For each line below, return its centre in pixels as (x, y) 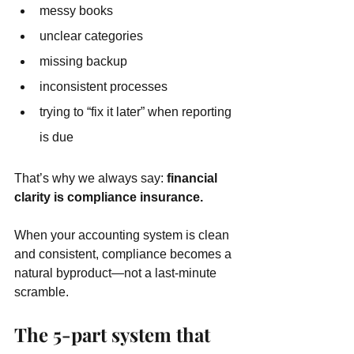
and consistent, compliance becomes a (124, 254)
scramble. (41, 292)
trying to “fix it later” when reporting (137, 112)
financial (194, 178)
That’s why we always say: (90, 178)
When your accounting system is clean (123, 235)
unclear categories (91, 36)
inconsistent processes (104, 87)
